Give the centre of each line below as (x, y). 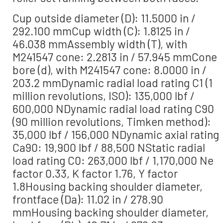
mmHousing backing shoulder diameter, (111, 212)
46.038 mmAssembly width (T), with (100, 44)
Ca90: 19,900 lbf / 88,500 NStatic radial (109, 147)
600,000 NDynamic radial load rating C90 (113, 108)
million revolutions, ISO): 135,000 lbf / (104, 95)
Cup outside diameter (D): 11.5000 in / (104, 18)
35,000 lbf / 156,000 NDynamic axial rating (116, 134)
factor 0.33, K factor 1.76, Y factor (95, 173)
